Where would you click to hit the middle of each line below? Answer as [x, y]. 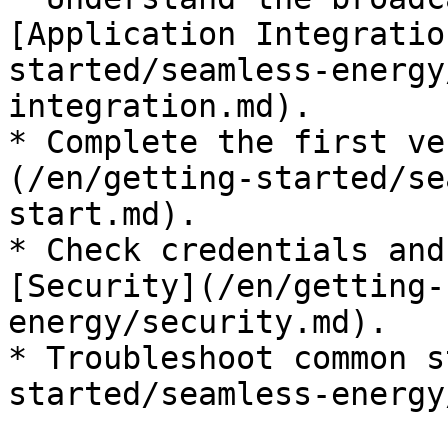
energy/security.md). [198, 322]
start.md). [103, 214]
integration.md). [160, 106]
